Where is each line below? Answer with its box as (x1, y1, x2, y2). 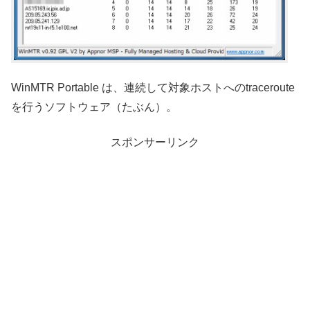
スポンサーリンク (111, 136, 199, 148)
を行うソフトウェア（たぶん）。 (11, 101, 177, 113)
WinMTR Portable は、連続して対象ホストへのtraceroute (11, 82, 295, 94)
